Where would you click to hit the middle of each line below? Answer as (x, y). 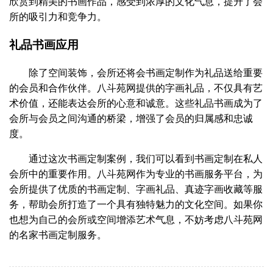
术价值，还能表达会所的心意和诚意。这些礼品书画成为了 (136, 102)
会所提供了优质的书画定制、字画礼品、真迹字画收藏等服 (136, 188)
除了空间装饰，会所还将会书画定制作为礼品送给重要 (146, 72)
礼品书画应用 (44, 44)
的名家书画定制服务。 (58, 234)
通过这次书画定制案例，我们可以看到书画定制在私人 (146, 158)
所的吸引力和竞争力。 (58, 16)
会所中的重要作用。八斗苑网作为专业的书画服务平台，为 (136, 173)
